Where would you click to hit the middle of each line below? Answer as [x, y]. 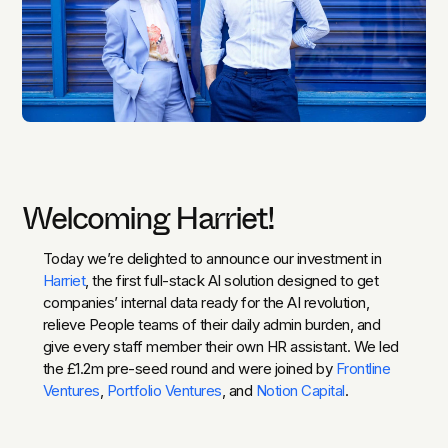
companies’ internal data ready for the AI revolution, [206, 302]
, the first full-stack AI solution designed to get [232, 280]
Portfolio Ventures [164, 390]
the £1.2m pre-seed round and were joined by [189, 368]
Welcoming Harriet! [148, 217]
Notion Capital [300, 390]
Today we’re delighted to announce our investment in [212, 258]
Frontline [363, 368]
